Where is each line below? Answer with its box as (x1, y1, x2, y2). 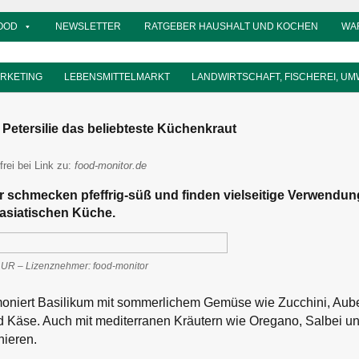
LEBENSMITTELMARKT (64, 71, 171, 83)
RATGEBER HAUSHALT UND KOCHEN (143, 21, 318, 32)
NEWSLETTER (54, 21, 121, 32)
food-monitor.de (74, 159, 147, 171)
